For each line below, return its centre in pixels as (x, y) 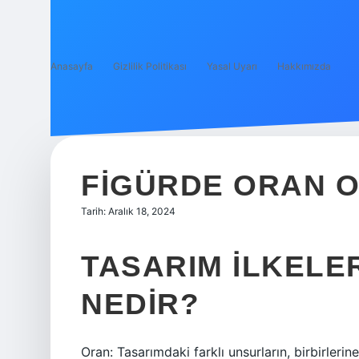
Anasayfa (72, 66)
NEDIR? (140, 304)
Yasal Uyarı (232, 66)
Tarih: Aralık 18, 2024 (128, 211)
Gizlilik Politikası (150, 66)
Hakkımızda (304, 66)
